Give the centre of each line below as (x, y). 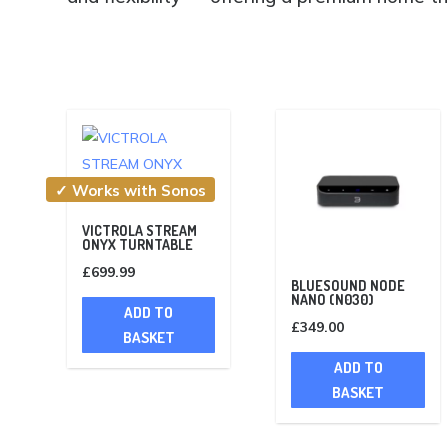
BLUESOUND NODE (348, 286)
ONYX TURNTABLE (138, 245)
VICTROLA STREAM (140, 231)
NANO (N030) (333, 300)
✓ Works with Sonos (131, 191)
